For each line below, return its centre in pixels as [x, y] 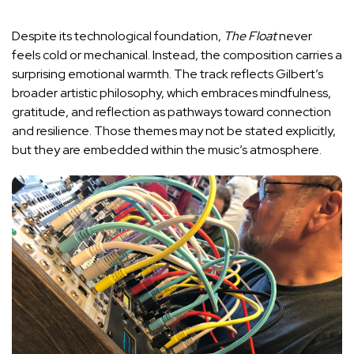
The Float [250, 36]
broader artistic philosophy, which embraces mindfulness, [171, 93]
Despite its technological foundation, [118, 36]
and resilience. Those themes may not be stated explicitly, [174, 131]
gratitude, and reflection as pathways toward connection [171, 112]
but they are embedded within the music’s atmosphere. [167, 150]
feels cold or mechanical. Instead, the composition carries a [177, 55]
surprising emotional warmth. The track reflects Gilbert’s [168, 74]
